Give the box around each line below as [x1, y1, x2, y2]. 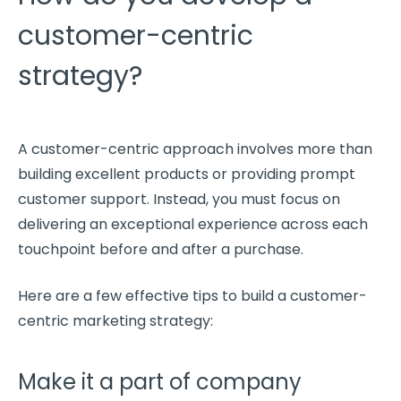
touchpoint [18, 238, 96, 260]
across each [277, 213, 368, 235]
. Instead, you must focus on [147, 188, 340, 209]
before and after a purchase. [96, 238, 303, 260]
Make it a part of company [18, 366, 302, 397]
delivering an [18, 213, 111, 235]
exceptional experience [111, 213, 277, 235]
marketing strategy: [69, 310, 213, 331]
